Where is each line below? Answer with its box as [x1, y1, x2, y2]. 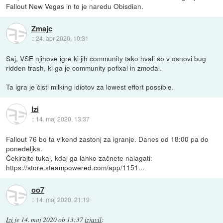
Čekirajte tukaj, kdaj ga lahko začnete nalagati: [6, 152, 153, 163]
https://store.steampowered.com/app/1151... [6, 162, 145, 172]
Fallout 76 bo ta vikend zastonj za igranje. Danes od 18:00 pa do [6, 133, 209, 144]
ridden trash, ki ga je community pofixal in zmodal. [6, 62, 162, 73]
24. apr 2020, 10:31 [35, 34, 89, 43]
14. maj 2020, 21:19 [35, 195, 90, 204]
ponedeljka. [6, 143, 43, 153]
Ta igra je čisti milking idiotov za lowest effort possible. [6, 81, 174, 92]
